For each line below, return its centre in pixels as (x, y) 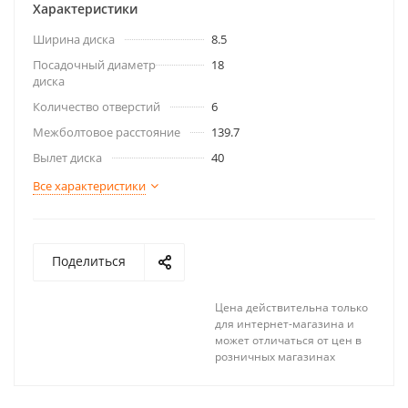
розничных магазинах (275, 357)
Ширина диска (74, 39)
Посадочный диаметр (94, 65)
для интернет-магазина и (285, 324)
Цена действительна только (291, 307)
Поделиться (89, 261)
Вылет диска (67, 158)
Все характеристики (89, 186)
